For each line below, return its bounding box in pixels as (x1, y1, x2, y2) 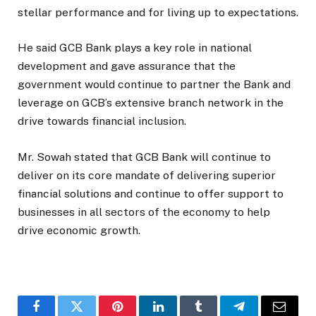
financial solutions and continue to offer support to (18, 186, 284, 200)
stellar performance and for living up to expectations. (18, 6, 298, 20)
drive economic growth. (18, 223, 140, 237)
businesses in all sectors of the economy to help (18, 205, 270, 219)
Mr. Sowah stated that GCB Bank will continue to (18, 150, 271, 164)
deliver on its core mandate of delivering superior (18, 168, 276, 182)
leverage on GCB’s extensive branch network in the (18, 96, 284, 110)
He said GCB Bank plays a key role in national (18, 41, 252, 55)
